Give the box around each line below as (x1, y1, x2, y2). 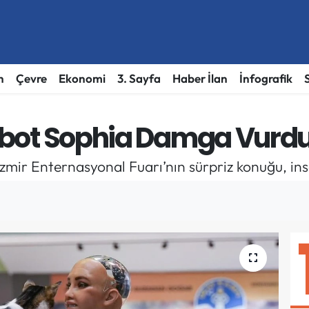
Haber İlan (172, 71, 228, 86)
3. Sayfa (117, 71, 161, 86)
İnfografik (239, 71, 292, 86)
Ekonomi (58, 71, 106, 86)
